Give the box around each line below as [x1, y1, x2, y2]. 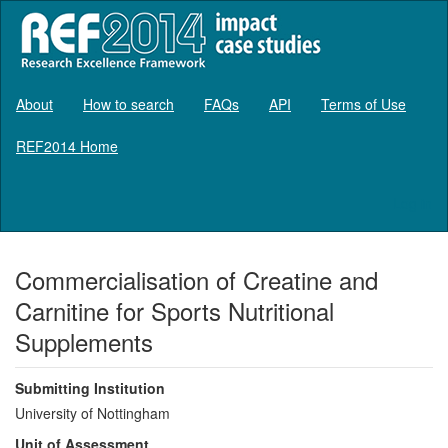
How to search [83, 93, 174, 114]
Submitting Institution [15, 377, 165, 398]
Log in [393, 192, 432, 213]
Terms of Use [321, 93, 406, 114]
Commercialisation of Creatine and [15, 261, 378, 297]
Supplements [15, 323, 153, 359]
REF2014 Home [16, 135, 118, 156]
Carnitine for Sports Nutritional [15, 292, 334, 328]
